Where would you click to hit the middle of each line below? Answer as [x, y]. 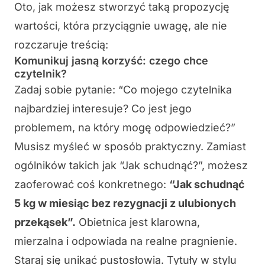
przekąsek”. [45, 222]
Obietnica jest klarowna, [138, 222]
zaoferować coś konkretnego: [92, 185]
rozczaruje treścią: [61, 45]
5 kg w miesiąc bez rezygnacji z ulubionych [125, 203]
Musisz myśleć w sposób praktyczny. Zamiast [130, 147]
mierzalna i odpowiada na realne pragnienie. [126, 241]
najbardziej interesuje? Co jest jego [103, 109]
